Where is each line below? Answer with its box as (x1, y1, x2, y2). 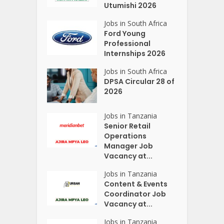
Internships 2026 (104, 48, 166, 58)
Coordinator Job (104, 188, 166, 199)
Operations (104, 130, 147, 141)
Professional (104, 38, 151, 48)
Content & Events (104, 178, 168, 189)
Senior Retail (104, 120, 151, 131)
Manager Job (104, 140, 153, 151)
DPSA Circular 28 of (104, 76, 175, 86)
